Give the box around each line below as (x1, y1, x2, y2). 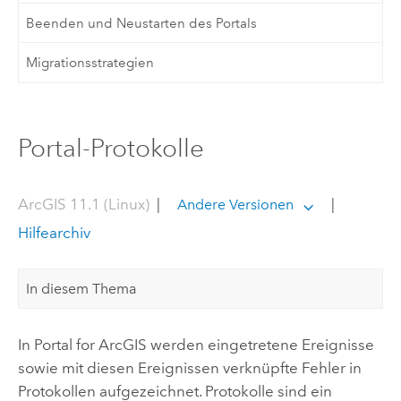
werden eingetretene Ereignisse (146, 335, 374, 354)
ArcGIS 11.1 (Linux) (17, 195, 149, 214)
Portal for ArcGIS (33, 335, 147, 354)
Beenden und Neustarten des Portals (26, 14, 258, 31)
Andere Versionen (177, 196, 294, 214)
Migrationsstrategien (26, 55, 155, 72)
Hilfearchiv (17, 224, 90, 243)
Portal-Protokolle (17, 132, 204, 163)
